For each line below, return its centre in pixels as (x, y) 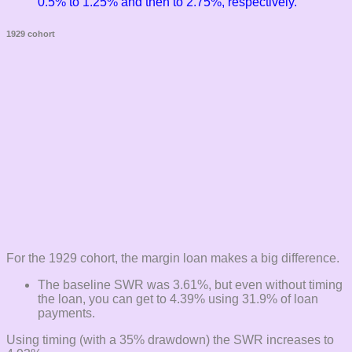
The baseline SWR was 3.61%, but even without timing (190, 285)
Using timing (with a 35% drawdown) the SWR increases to (170, 340)
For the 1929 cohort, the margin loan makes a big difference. (173, 258)
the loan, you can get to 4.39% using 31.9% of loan (178, 299)
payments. (66, 313)
